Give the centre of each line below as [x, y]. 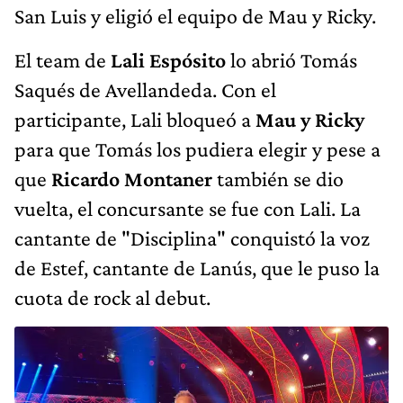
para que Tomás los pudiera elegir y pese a [197, 149]
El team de [63, 60]
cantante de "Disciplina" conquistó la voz [192, 238]
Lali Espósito [168, 60]
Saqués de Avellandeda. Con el [145, 90]
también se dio [278, 179]
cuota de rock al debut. [112, 298]
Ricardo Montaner [130, 179]
